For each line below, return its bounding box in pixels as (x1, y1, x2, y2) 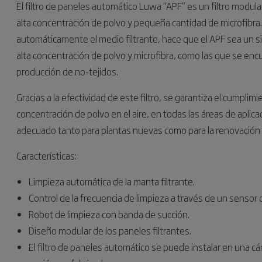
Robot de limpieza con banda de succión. (29, 207, 189, 221)
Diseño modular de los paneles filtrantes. (29, 223, 191, 237)
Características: (16, 149, 77, 163)
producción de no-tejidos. (16, 64, 118, 78)
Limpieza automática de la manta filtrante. (29, 174, 195, 188)
